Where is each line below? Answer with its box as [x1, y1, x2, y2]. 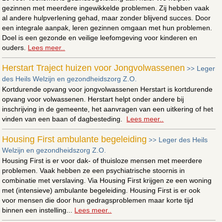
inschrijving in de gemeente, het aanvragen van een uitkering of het [2, 105, 214, 113]
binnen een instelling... [2, 206, 75, 214]
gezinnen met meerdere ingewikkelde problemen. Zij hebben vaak [2, 3, 210, 12]
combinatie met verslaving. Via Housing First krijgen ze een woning [2, 176, 212, 184]
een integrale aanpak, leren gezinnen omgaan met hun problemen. [2, 23, 213, 32]
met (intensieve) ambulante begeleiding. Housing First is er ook [2, 186, 201, 194]
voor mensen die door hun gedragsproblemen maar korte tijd [2, 196, 194, 204]
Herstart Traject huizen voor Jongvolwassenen [2, 62, 185, 73]
